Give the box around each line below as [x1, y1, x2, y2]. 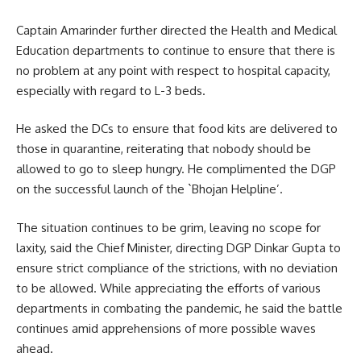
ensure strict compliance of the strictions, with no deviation [16, 259, 338, 276]
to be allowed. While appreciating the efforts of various [16, 280, 321, 296]
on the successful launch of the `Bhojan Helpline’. [16, 181, 283, 197]
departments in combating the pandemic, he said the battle [16, 300, 342, 316]
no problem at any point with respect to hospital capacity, [16, 62, 330, 78]
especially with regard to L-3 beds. [16, 82, 205, 98]
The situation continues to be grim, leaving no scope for [16, 219, 321, 235]
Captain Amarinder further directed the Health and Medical [16, 22, 337, 38]
